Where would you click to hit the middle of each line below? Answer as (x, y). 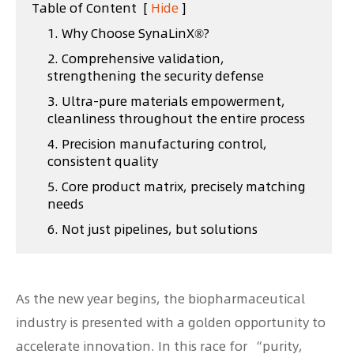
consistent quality (103, 161)
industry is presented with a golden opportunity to (171, 322)
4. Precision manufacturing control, (157, 144)
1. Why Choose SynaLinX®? (128, 33)
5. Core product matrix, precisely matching (177, 186)
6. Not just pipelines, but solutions (153, 229)
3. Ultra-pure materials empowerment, (166, 101)
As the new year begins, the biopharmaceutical (160, 299)
